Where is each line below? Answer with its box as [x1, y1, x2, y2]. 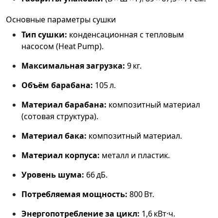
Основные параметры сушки [6, 14, 116, 25]
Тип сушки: [21, 29, 67, 40]
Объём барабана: [21, 80, 93, 91]
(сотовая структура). [21, 111, 98, 122]
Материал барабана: [21, 99, 107, 110]
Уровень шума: [21, 169, 84, 181]
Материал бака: [21, 130, 87, 142]
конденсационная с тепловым [67, 29, 184, 40]
